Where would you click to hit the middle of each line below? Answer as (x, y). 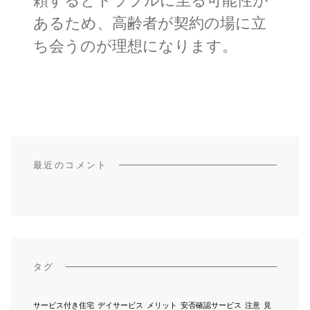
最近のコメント (71, 165)
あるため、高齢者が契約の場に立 (150, 24)
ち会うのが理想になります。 (135, 47)
